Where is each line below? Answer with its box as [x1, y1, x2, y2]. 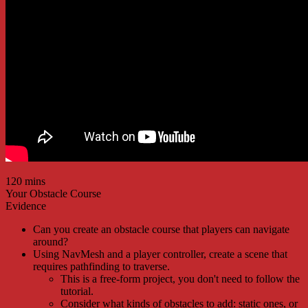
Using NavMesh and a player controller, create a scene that [33, 247, 287, 260]
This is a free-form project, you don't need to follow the [60, 272, 300, 285]
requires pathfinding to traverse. [33, 260, 170, 272]
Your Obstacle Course [5, 187, 101, 199]
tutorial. [60, 285, 93, 297]
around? [33, 235, 68, 247]
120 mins [5, 175, 45, 187]
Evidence [5, 199, 46, 212]
